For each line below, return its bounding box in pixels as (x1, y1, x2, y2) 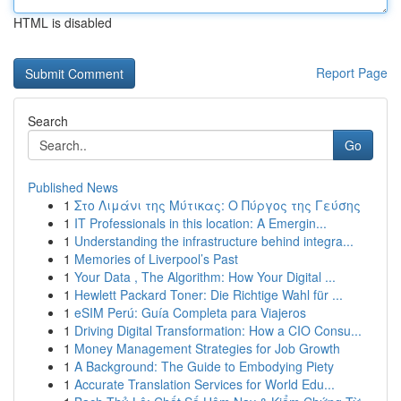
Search (28, 112, 68, 130)
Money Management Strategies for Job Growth (74, 339, 340, 357)
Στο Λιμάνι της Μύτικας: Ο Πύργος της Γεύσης (74, 196, 361, 214)
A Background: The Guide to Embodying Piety (74, 357, 334, 375)
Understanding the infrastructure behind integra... (74, 232, 354, 250)
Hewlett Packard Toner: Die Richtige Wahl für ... (74, 286, 343, 303)
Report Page (316, 64, 388, 81)
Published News (28, 178, 118, 196)
